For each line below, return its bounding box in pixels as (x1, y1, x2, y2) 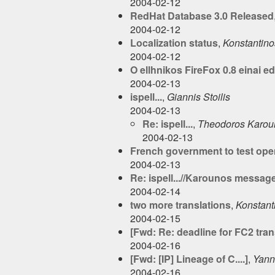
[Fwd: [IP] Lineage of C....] (130, 251, 248, 266)
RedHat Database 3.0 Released (130, 8, 274, 23)
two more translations (130, 197, 231, 212)
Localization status (130, 35, 218, 50)
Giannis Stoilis (167, 89, 230, 104)
